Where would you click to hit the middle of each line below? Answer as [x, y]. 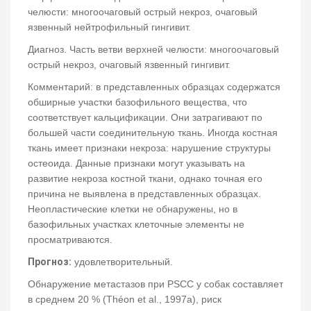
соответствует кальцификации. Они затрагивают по [145, 118]
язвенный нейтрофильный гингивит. [111, 27]
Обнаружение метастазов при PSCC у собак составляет [155, 284]
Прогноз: [50, 262]
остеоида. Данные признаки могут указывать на [136, 163]
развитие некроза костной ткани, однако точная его [145, 179]
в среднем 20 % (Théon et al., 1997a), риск [125, 300]
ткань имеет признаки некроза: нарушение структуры [149, 148]
